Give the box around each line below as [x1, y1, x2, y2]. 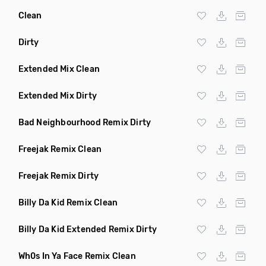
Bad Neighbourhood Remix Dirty [18, 118, 151, 128]
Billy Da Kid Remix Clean [18, 198, 118, 208]
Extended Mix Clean [18, 64, 100, 74]
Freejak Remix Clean [18, 144, 102, 154]
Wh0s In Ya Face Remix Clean [18, 251, 136, 261]
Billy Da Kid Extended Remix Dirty [18, 224, 157, 235]
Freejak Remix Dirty [18, 171, 99, 181]
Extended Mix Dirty [18, 91, 97, 101]
